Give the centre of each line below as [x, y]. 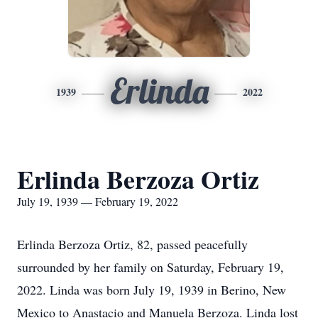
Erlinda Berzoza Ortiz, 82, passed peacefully [132, 244]
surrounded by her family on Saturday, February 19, [150, 267]
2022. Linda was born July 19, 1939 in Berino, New [152, 290]
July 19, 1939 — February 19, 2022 [98, 201]
